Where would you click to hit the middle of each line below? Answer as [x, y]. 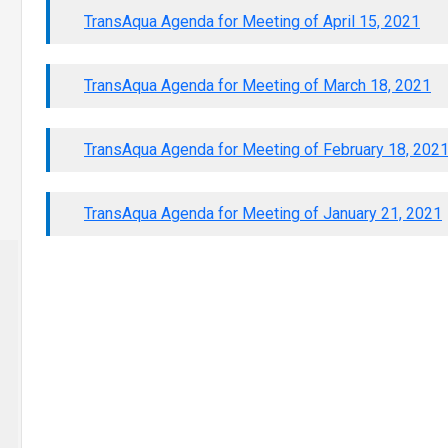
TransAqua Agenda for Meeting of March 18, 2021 [257, 86]
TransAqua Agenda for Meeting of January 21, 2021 [263, 214]
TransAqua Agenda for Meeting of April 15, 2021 [252, 22]
